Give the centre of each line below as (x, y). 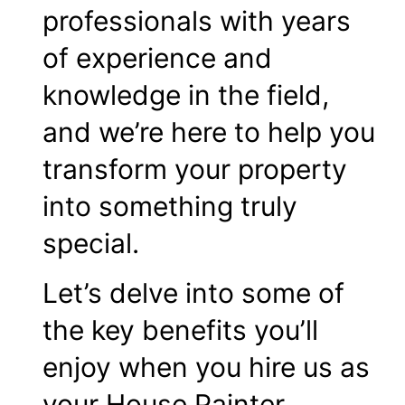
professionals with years (197, 20)
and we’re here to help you (209, 132)
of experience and (157, 57)
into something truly (170, 206)
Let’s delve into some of (193, 293)
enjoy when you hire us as (206, 367)
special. (91, 243)
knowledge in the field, (186, 94)
